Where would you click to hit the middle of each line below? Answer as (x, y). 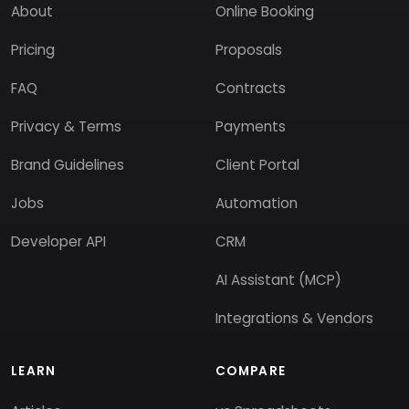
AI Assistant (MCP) (278, 279)
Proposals (249, 49)
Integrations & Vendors (294, 318)
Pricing (33, 49)
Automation (257, 203)
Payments (251, 126)
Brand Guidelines (68, 164)
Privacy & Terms (66, 126)
